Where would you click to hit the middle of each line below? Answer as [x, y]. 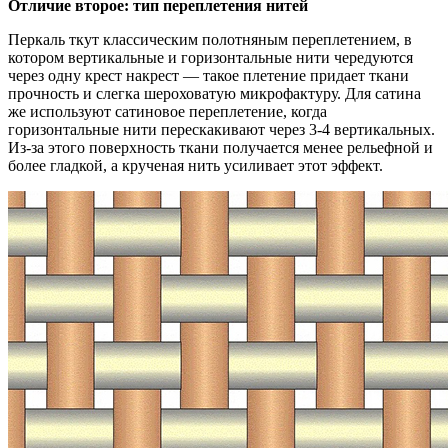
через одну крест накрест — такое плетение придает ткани [208, 75]
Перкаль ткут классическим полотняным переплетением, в [210, 39]
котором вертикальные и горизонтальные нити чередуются [210, 57]
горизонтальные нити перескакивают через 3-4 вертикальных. [221, 129]
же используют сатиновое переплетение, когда [167, 111]
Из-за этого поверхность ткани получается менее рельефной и [220, 147]
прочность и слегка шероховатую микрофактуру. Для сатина [214, 93]
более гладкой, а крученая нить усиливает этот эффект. [195, 165]
